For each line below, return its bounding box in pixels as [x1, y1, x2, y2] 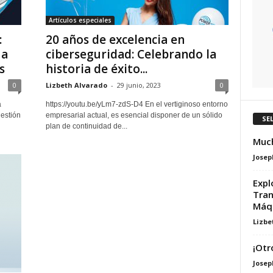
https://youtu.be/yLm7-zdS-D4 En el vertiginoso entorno [45, 100, 228, 108]
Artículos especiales [48, 16, 112, 24]
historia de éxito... [45, 61, 147, 77]
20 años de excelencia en [45, 32, 185, 48]
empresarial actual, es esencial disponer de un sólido [45, 111, 222, 119]
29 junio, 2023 [116, 80, 161, 90]
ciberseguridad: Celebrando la [45, 46, 216, 62]
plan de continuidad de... [45, 122, 127, 130]
